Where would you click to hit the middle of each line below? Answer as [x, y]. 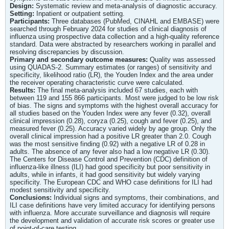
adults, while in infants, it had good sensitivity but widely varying [105, 174]
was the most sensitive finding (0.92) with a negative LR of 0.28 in [107, 144]
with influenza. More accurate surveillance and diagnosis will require [110, 213]
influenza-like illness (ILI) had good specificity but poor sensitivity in [110, 167]
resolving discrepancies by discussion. [67, 52]
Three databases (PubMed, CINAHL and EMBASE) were [135, 21]
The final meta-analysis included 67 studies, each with [118, 90]
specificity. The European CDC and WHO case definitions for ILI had [111, 182]
